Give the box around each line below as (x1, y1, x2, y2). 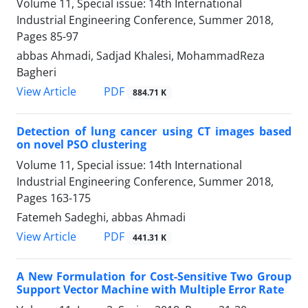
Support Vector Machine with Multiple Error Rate (16, 282, 284, 298)
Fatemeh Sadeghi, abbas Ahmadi (16, 210, 186, 225)
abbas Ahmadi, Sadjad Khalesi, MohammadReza (16, 48, 265, 64)
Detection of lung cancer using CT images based (16, 124, 291, 140)
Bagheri (16, 65, 56, 80)
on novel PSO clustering (16, 137, 146, 153)
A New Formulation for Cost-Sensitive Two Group (16, 269, 291, 285)
